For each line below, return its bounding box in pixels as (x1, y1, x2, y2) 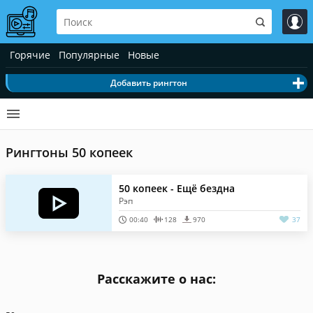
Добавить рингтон (110, 77, 187, 89)
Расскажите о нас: (97, 270, 216, 287)
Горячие (10, 48, 50, 61)
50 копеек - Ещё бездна (119, 182, 235, 195)
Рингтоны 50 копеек (6, 144, 133, 161)
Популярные (59, 48, 119, 61)
